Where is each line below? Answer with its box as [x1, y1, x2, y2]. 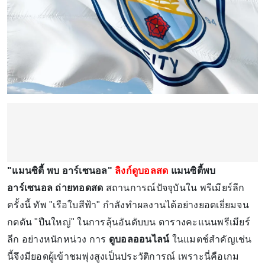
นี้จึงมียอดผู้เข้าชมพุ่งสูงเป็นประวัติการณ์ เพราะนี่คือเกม [7, 251, 240, 261]
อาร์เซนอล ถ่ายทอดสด [7, 182, 104, 193]
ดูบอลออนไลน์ [108, 234, 170, 244]
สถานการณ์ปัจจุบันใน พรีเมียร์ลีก [103, 182, 245, 193]
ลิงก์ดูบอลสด [115, 165, 169, 176]
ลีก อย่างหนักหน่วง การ [7, 234, 109, 244]
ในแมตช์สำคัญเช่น [169, 234, 252, 244]
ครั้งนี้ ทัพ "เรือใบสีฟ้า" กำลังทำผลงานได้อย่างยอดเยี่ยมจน [7, 199, 249, 210]
